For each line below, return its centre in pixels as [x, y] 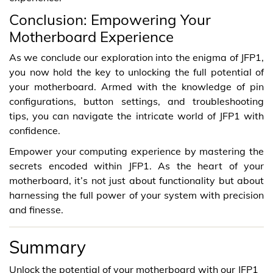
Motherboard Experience [91, 37]
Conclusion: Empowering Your [110, 19]
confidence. [35, 130]
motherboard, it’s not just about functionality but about [136, 180]
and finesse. [36, 210]
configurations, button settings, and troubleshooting [136, 101]
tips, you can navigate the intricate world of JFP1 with [136, 116]
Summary [48, 247]
